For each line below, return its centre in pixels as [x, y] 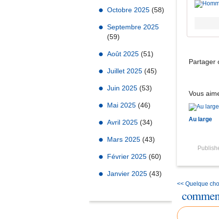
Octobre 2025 [129, 10]
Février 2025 [128, 156]
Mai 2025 [122, 105]
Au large [200, 119]
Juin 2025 [123, 88]
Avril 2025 [123, 122]
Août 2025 [124, 54]
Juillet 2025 [126, 71]
